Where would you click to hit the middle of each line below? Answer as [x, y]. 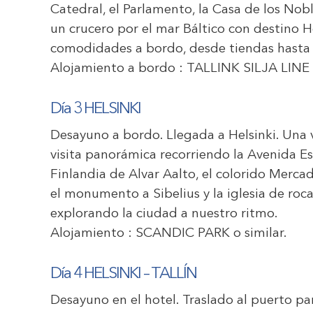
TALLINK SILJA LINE [248, 69]
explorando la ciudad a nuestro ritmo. [164, 214]
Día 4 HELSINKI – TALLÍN [123, 274]
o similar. [259, 234]
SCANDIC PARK [183, 234]
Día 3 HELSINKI [95, 109]
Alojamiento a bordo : [118, 69]
